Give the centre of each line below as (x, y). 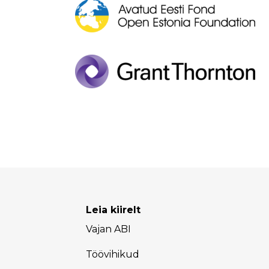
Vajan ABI (108, 229)
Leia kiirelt (113, 210)
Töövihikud (113, 254)
